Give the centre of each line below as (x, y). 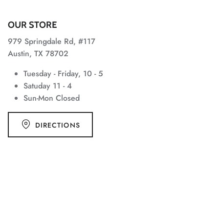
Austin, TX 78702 (38, 54)
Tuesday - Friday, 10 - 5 (63, 74)
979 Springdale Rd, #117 (52, 41)
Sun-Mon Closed (52, 98)
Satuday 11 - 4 (48, 86)
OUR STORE (32, 25)
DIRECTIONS (57, 125)
